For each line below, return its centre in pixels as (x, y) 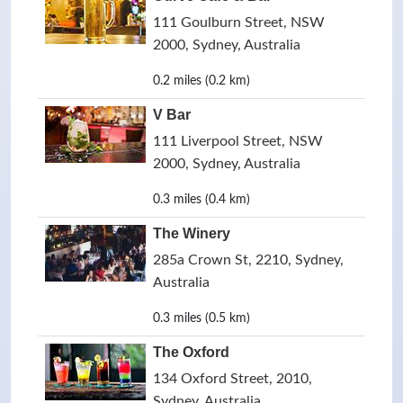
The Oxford (191, 352)
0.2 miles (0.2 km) (201, 81)
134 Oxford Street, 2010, (233, 379)
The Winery (192, 233)
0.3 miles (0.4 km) (201, 200)
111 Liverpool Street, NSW (238, 141)
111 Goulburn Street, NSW (239, 22)
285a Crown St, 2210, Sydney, (248, 260)
